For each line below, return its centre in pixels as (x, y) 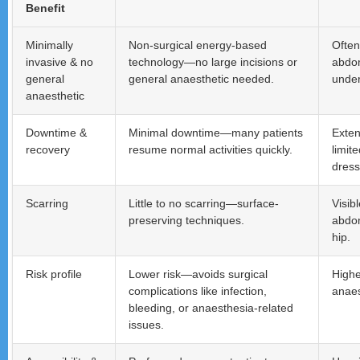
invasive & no (59, 62)
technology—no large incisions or (213, 62)
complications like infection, (198, 291)
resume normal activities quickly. (211, 150)
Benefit (45, 8)
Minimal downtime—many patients (216, 133)
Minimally (49, 45)
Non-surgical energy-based (198, 45)
